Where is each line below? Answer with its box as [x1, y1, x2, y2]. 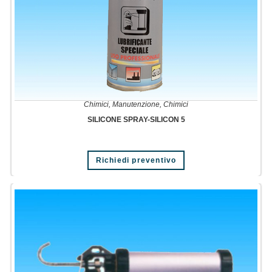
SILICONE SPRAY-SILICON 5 [87, 115, 185, 124]
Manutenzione [112, 100, 160, 109]
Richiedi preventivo [95, 155, 177, 165]
